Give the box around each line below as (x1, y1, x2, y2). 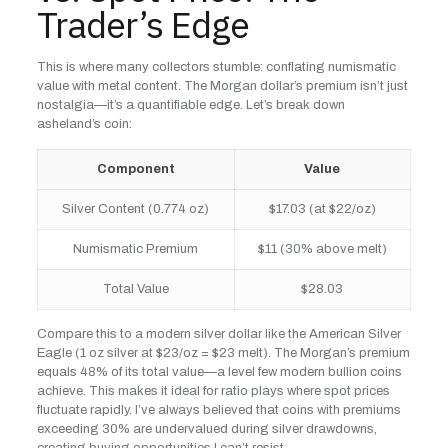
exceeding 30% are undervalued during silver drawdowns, (36, 422, 377, 436)
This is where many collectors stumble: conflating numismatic (36, 60, 396, 74)
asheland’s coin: (36, 117, 132, 131)
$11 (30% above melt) (257, 242, 387, 256)
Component (96, 162, 175, 176)
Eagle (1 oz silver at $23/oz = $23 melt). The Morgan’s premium (36, 346, 410, 360)
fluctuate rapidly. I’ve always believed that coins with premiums (36, 403, 401, 417)
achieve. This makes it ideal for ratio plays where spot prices (36, 384, 390, 398)
